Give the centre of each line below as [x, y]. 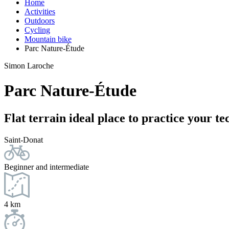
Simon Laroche [29, 65]
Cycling [37, 30]
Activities [40, 11]
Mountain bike [48, 39]
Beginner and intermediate [47, 167]
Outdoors [40, 20]
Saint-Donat [24, 140]
